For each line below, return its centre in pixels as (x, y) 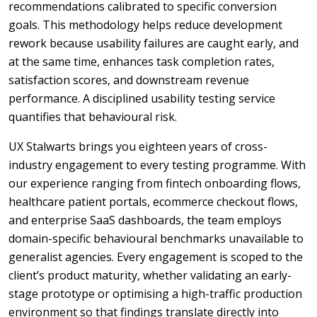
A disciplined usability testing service (178, 98)
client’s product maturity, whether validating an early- (150, 275)
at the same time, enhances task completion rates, (142, 62)
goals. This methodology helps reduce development (145, 25)
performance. (44, 98)
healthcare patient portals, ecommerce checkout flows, (153, 202)
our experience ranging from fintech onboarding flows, (155, 183)
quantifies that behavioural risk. (93, 117)
